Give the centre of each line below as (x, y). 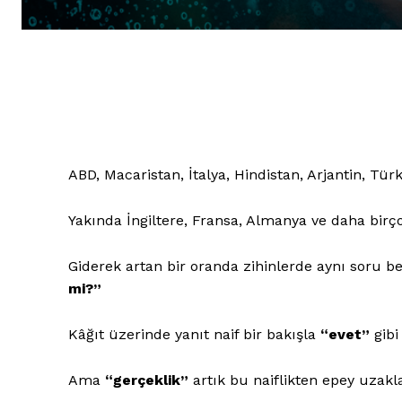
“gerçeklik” (147, 380)
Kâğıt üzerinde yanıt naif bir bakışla (194, 334)
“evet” (345, 334)
